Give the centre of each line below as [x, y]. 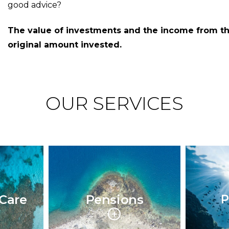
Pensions [114, 199]
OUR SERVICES [114, 103]
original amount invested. [65, 45]
